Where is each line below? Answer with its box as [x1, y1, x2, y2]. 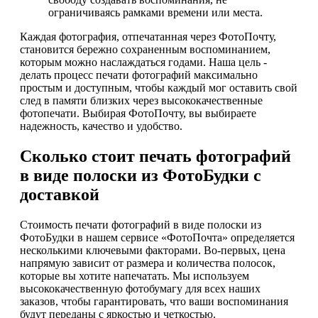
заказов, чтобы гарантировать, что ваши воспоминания [20, 295, 288, 307]
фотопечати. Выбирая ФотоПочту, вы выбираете [20, 107, 256, 120]
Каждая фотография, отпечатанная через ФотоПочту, [20, 31, 276, 43]
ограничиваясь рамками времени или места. [48, 6, 263, 19]
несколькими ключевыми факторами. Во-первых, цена [20, 243, 285, 256]
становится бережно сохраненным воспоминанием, [20, 43, 270, 56]
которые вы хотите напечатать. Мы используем [20, 269, 249, 282]
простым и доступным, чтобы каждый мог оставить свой [20, 82, 297, 94]
